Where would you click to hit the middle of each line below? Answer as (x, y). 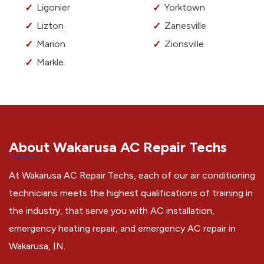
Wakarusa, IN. (37, 246)
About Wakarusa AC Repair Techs (118, 147)
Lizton (50, 26)
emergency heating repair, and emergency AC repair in (122, 229)
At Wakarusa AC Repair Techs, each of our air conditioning (132, 176)
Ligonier (53, 8)
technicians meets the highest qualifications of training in (131, 193)
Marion (51, 44)
